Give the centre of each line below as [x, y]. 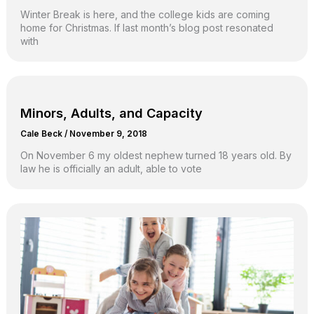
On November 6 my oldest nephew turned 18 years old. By [156, 156]
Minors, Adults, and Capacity [111, 112]
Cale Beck [42, 134]
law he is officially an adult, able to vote [111, 169]
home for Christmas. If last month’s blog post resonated [146, 27]
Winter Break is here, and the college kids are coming [145, 14]
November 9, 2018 [108, 134]
